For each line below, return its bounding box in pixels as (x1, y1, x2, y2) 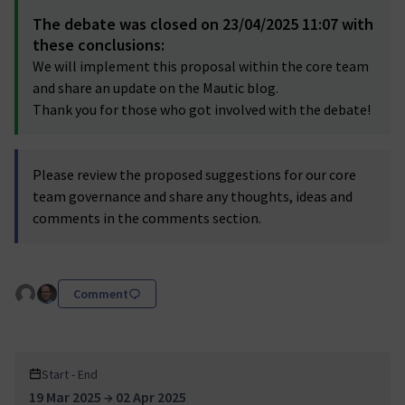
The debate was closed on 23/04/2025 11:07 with (33, 14, 373, 34)
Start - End (42, 366, 98, 382)
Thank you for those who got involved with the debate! (33, 100, 371, 118)
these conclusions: (33, 34, 165, 55)
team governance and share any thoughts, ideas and (33, 187, 353, 205)
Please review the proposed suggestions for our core (33, 165, 356, 184)
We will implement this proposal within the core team (33, 57, 369, 75)
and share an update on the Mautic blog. (33, 79, 278, 97)
